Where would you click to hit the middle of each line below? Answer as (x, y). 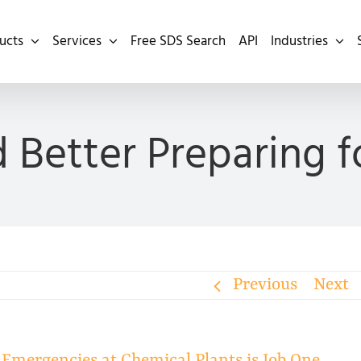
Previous (266, 285)
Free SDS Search (178, 41)
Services (77, 41)
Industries (299, 41)
